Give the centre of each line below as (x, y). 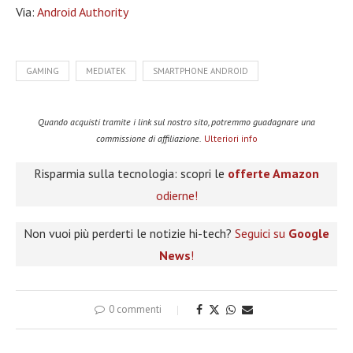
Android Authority (83, 11)
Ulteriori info (230, 138)
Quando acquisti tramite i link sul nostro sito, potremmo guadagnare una (176, 121)
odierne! (176, 195)
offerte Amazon (273, 173)
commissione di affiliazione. (149, 138)
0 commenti (135, 309)
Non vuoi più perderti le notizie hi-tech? (129, 233)
